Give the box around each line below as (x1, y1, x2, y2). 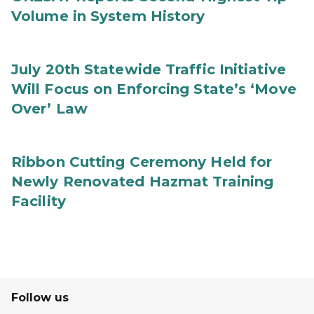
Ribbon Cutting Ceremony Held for (11, 153, 273, 170)
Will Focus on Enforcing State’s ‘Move (11, 81, 296, 97)
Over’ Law (11, 100, 88, 117)
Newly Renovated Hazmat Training (11, 173, 274, 190)
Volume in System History (11, 8, 205, 25)
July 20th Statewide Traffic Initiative (11, 61, 286, 78)
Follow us (11, 291, 69, 304)
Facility (11, 193, 66, 210)
